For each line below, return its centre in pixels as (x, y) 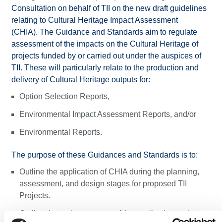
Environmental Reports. (60, 132)
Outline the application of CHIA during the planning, (109, 172)
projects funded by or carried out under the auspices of (106, 56)
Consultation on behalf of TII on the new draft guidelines (109, 8)
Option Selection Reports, (64, 96)
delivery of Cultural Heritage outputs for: (81, 80)
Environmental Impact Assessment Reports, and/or (109, 114)
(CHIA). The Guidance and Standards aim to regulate (104, 32)
